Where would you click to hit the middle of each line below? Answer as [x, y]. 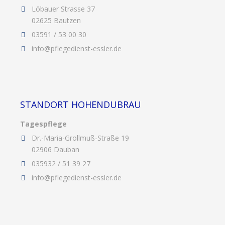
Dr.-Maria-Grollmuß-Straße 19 [81, 138]
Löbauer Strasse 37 [64, 9]
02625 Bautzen [57, 20]
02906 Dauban [56, 149]
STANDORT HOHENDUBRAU [81, 104]
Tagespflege [43, 124]
